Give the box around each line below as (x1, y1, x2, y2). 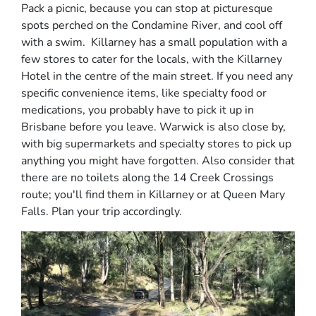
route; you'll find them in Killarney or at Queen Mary (21, 187, 285, 203)
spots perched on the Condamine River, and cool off (21, 18, 282, 34)
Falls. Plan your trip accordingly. (21, 204, 182, 220)
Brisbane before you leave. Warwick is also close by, (21, 119, 286, 135)
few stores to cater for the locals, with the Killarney (21, 51, 282, 68)
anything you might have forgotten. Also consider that (21, 153, 295, 169)
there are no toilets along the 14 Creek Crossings (21, 170, 274, 186)
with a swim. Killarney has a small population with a (21, 35, 287, 51)
